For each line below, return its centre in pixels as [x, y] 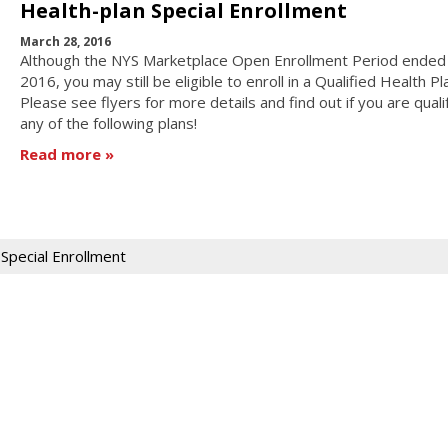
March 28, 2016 [65, 41]
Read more [60, 154]
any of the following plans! [108, 122]
